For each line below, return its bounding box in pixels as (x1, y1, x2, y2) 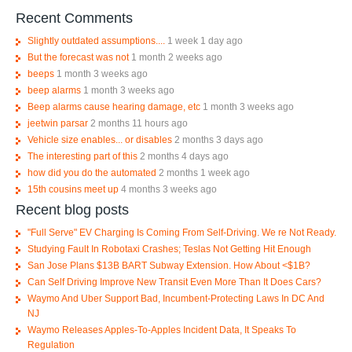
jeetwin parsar (27, 117, 88, 129)
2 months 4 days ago (139, 150, 229, 162)
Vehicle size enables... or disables (27, 134, 172, 145)
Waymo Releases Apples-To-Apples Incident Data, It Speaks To (27, 324, 296, 335)
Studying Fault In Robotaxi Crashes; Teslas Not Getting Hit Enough (27, 243, 311, 255)
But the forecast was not (27, 51, 129, 63)
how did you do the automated (27, 167, 156, 178)
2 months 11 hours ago (90, 117, 188, 129)
